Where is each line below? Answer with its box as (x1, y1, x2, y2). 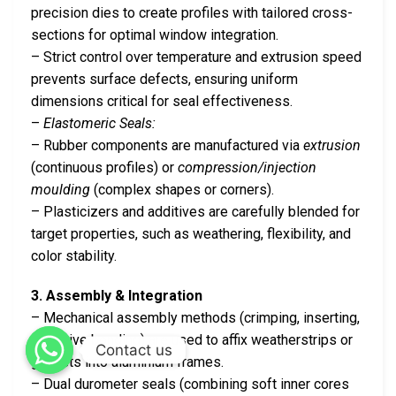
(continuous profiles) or (31, 158, 178, 176)
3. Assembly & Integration (31, 287, 202, 305)
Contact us (95, 340, 172, 359)
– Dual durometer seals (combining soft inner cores (31, 376, 349, 393)
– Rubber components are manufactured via (31, 136, 303, 154)
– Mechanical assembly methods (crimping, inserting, (31, 309, 360, 327)
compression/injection (178, 158, 316, 176)
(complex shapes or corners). (90, 180, 274, 198)
